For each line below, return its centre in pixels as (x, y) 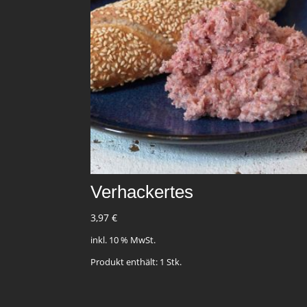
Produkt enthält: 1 (128, 262)
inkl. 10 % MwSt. (123, 240)
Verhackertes (142, 192)
